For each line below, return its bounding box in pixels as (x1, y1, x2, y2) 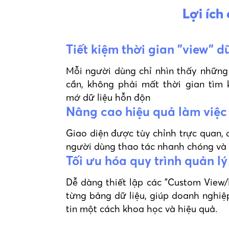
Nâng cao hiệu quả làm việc (66, 104, 227, 120)
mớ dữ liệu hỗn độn (66, 91, 150, 104)
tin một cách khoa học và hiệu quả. (66, 203, 217, 215)
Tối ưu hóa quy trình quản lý (66, 153, 227, 169)
